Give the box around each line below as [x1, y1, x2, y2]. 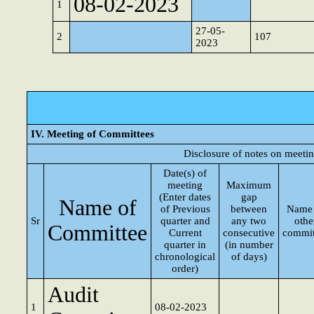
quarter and [160, 215, 210, 226]
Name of [58, 196, 137, 220]
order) [172, 263, 198, 274]
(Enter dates [159, 191, 211, 203]
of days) [231, 251, 267, 262]
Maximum [226, 179, 271, 191]
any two [231, 215, 266, 226]
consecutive [223, 227, 275, 238]
